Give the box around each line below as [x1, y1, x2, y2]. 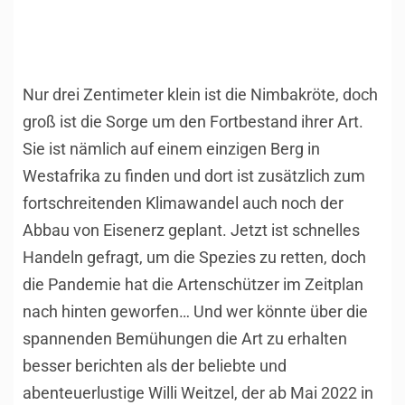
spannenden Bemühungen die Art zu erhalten [23, 329, 347, 349]
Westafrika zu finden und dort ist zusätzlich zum [23, 166, 365, 186]
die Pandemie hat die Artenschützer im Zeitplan [23, 275, 363, 295]
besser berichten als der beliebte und [23, 356, 287, 376]
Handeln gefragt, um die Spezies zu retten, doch [23, 248, 366, 268]
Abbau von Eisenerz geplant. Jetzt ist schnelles [23, 221, 360, 240]
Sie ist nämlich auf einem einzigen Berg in [23, 139, 320, 159]
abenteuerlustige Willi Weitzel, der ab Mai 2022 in [23, 383, 373, 403]
